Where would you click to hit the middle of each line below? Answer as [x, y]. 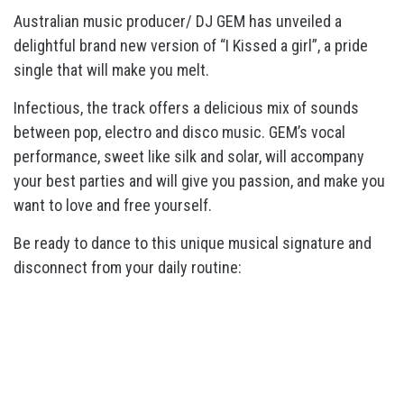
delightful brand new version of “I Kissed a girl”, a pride [191, 46]
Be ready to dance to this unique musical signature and [193, 243]
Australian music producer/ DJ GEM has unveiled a [178, 21]
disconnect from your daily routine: [128, 267]
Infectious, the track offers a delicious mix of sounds [186, 108]
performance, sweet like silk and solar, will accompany [189, 156]
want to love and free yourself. [113, 205]
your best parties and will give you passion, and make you [199, 181]
